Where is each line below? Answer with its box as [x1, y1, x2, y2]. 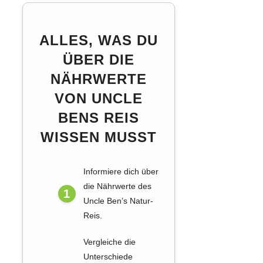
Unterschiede [83, 252, 133, 262]
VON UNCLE [55, 90, 143, 107]
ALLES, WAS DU [39, 32, 159, 49]
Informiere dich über [83, 167, 159, 177]
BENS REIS [58, 110, 140, 126]
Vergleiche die [83, 237, 136, 247]
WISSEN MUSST [41, 129, 157, 146]
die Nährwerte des [83, 181, 151, 191]
